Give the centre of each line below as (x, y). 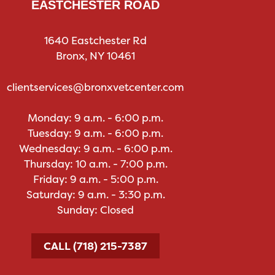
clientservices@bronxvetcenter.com (96, 87)
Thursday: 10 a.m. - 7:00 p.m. (95, 164)
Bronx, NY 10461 (96, 56)
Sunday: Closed (96, 210)
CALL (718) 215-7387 (96, 246)
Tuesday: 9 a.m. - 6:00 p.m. (96, 133)
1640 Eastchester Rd (96, 41)
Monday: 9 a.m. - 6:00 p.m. (96, 118)
